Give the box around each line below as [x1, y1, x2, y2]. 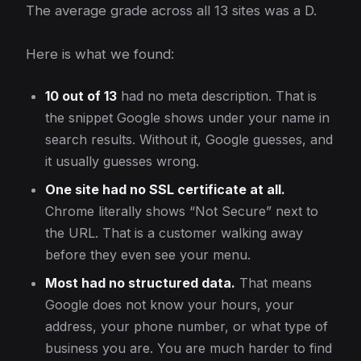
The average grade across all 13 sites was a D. [26, 2, 317, 19]
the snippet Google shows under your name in [45, 110, 330, 126]
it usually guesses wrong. [45, 153, 199, 169]
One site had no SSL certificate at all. [45, 181, 285, 197]
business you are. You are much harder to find [45, 340, 332, 356]
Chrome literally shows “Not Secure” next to [45, 203, 318, 219]
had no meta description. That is [117, 88, 317, 104]
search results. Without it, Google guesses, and [45, 131, 333, 147]
